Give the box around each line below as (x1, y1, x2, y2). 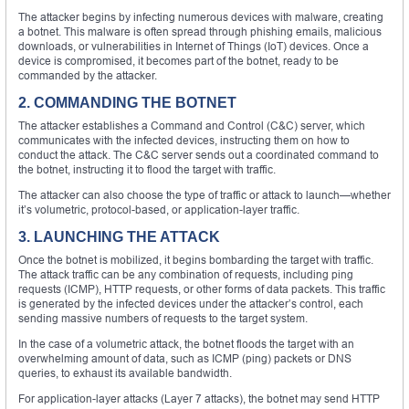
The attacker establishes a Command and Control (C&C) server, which (18, 118, 365, 132)
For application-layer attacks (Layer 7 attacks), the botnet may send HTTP (18, 391, 380, 405)
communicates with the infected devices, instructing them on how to (18, 132, 350, 147)
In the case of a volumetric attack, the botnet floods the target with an (18, 336, 354, 351)
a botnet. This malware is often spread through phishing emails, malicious (18, 24, 382, 38)
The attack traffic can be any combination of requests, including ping (18, 267, 353, 281)
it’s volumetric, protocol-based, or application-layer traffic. (18, 202, 299, 216)
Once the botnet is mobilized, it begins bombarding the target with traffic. (18, 252, 373, 267)
